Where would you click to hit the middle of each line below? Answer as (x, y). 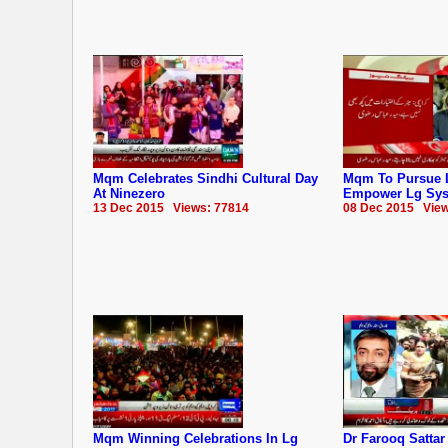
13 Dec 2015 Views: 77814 (171, 207)
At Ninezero (129, 193)
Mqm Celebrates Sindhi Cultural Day (205, 178)
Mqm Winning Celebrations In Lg (195, 438)
